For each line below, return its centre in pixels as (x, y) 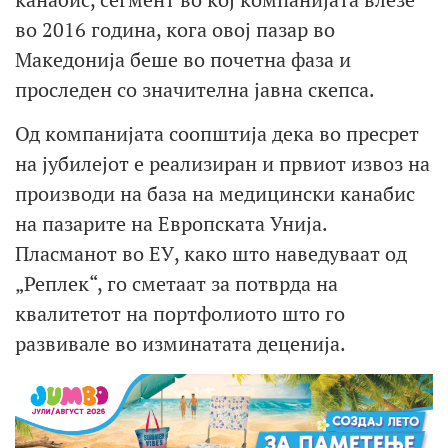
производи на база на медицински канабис (215, 194)
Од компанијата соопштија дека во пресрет (217, 134)
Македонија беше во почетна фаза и (183, 59)
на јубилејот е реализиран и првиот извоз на (222, 164)
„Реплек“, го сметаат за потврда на (176, 284)
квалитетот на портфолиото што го (180, 314)
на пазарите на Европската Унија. (171, 224)
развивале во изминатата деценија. (180, 344)
